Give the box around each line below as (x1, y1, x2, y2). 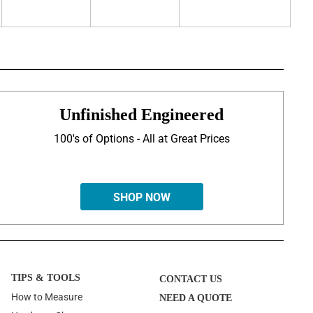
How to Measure (10, 291, 82, 303)
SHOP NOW (112, 191, 170, 205)
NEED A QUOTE (159, 293, 232, 304)
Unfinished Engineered (59, 105, 224, 124)
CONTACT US (159, 274, 222, 285)
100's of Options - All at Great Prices (53, 132, 230, 146)
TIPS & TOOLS (10, 272, 80, 284)
